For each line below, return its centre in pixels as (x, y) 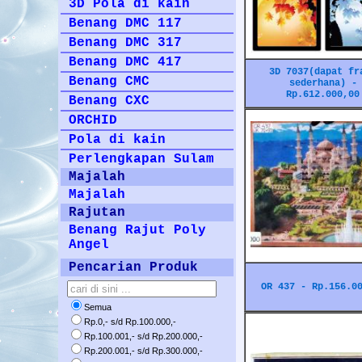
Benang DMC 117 (125, 23)
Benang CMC (109, 82)
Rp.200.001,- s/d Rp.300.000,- (143, 351)
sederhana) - (323, 83)
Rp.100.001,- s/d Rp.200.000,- (143, 336)
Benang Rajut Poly (137, 230)
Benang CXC (109, 101)
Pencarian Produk (133, 267)
